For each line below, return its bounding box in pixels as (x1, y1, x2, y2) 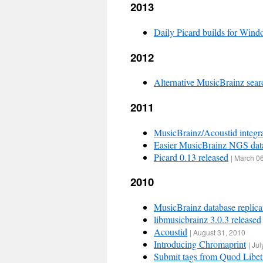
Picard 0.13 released (154, 150, 228, 163)
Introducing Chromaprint (154, 238, 246, 251)
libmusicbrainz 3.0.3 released (154, 213, 261, 226)
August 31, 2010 (193, 227, 245, 238)
